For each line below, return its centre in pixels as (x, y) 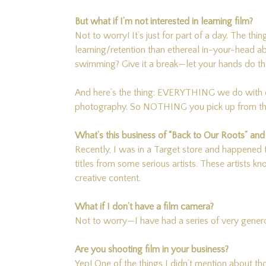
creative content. (108, 178)
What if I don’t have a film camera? (144, 207)
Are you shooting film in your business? (152, 249)
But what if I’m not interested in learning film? (164, 21)
